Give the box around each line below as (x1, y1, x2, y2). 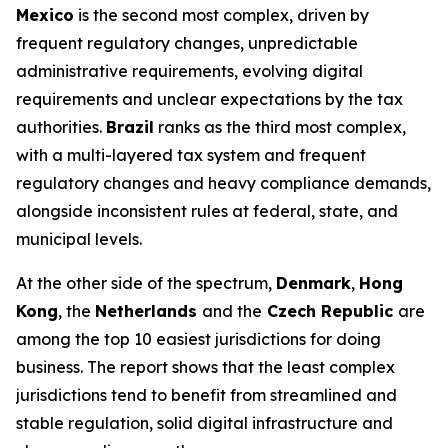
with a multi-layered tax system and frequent (16, 145, 366, 165)
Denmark (276, 273, 351, 293)
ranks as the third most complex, (154, 117, 406, 137)
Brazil (106, 117, 154, 137)
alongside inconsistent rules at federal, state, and (16, 201, 398, 221)
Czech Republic (262, 301, 398, 321)
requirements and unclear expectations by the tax (16, 89, 403, 109)
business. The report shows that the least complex (16, 357, 395, 377)
